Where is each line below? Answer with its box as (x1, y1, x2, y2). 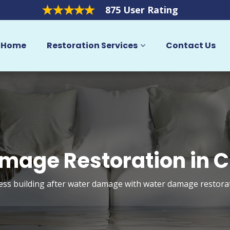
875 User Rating (105, 4, 178, 16)
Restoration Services (46, 40, 138, 51)
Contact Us (165, 40, 216, 51)
